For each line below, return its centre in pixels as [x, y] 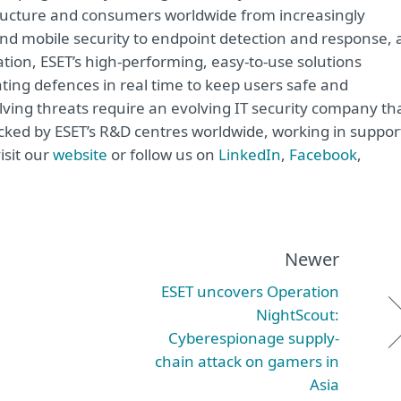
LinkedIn [250, 154]
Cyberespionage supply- [254, 338]
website [82, 154]
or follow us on [165, 154]
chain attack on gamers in [247, 361]
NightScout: [298, 315]
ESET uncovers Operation [250, 291]
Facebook [323, 154]
